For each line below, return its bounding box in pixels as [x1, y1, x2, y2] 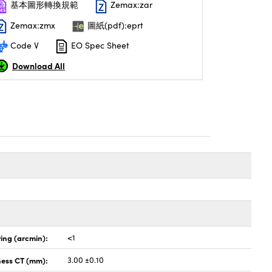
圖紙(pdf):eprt [85, 19, 143, 31]
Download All [12, 59, 65, 72]
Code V [8, 39, 39, 51]
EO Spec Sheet [69, 39, 129, 51]
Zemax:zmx [8, 19, 55, 31]
